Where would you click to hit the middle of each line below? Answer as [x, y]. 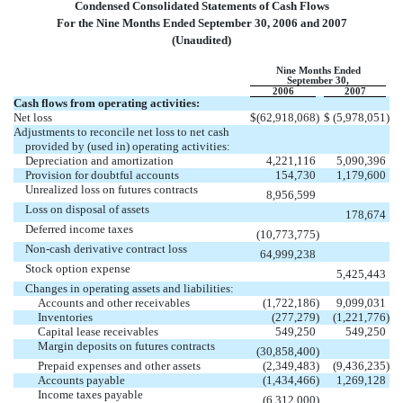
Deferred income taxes [80, 228]
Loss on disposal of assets [88, 209]
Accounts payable [81, 380]
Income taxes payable [90, 394]
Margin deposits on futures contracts [126, 345]
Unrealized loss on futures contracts [112, 189]
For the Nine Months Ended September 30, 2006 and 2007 [201, 22]
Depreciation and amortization [100, 160]
